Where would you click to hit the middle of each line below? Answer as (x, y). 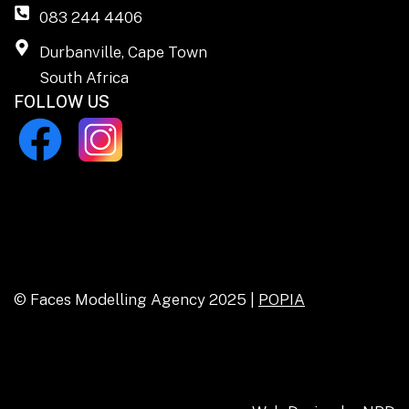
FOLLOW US (62, 101)
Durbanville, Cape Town (123, 52)
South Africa (84, 77)
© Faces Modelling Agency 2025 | (136, 300)
